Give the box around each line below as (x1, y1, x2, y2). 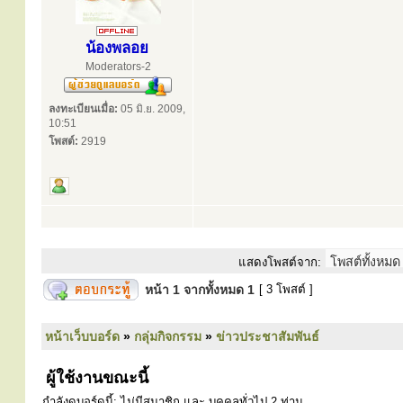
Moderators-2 (85, 60, 151, 73)
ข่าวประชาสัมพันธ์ (216, 329, 319, 344)
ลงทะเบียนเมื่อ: (49, 103, 118, 115)
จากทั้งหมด (180, 282, 247, 297)
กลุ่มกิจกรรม (134, 329, 201, 344)
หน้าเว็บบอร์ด (45, 329, 120, 344)
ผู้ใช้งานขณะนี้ (41, 369, 148, 387)
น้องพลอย (85, 40, 148, 57)
